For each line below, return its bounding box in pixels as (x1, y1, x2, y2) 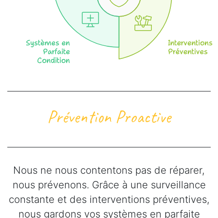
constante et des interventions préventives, (8, 193, 210, 205)
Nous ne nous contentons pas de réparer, (13, 163, 205, 176)
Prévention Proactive (47, 106, 171, 128)
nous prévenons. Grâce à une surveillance (12, 178, 206, 191)
